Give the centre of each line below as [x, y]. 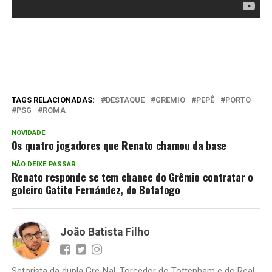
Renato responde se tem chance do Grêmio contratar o [132, 177]
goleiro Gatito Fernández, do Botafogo [96, 190]
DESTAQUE [125, 100]
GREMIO [170, 100]
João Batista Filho [105, 232]
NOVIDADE [28, 133]
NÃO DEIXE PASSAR [43, 165]
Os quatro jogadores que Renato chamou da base [119, 145]
